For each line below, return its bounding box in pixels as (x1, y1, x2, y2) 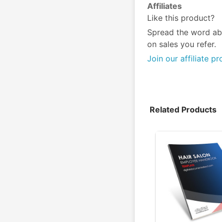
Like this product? (147, 13, 215, 23)
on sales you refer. (147, 39, 216, 49)
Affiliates (147, 1, 182, 11)
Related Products (150, 105, 217, 114)
